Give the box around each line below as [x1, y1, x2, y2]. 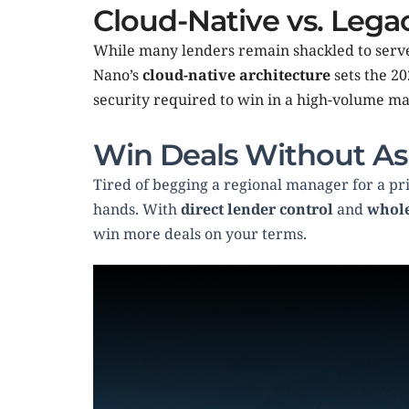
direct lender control [181, 199, 333, 220]
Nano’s [93, 65, 142, 86]
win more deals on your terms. [93, 224, 307, 245]
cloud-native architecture [142, 65, 330, 86]
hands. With [93, 199, 181, 220]
